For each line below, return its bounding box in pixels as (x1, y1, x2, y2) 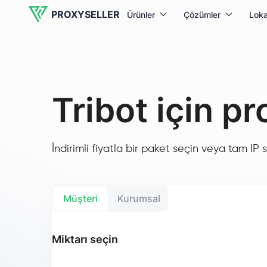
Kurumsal (117, 193, 160, 204)
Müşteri (63, 193, 98, 204)
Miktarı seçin (52, 233, 118, 246)
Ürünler (127, 9, 155, 20)
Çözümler (184, 9, 221, 20)
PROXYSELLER (51, 8, 120, 20)
